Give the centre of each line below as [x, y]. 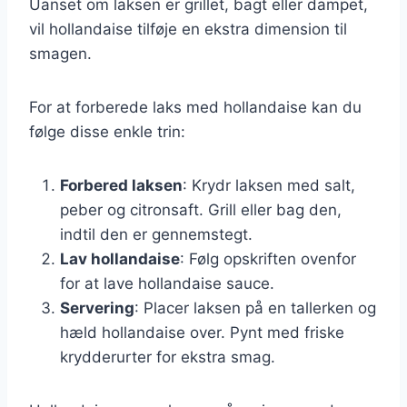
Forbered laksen [121, 185]
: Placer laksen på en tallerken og [255, 308]
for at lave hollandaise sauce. [167, 283]
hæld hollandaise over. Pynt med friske [202, 332]
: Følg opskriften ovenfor [268, 258]
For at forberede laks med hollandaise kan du [195, 107]
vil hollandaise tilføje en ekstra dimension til [188, 29]
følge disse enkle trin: [107, 131]
